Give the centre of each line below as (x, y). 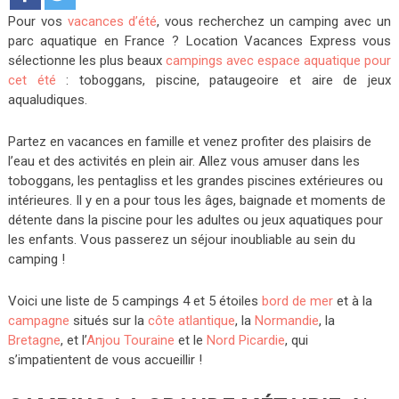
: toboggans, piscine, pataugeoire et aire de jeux (224, 80)
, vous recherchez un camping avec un (274, 21)
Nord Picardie (245, 340)
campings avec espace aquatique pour (277, 61)
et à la (352, 301)
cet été (32, 80)
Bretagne (34, 340)
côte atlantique (191, 321)
